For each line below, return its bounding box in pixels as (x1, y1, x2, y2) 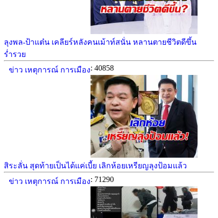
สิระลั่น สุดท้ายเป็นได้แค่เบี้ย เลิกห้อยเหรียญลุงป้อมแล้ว (4, 162, 187, 170)
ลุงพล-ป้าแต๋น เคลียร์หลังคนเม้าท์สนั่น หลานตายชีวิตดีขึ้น (4, 38, 197, 46)
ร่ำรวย (4, 50, 26, 58)
